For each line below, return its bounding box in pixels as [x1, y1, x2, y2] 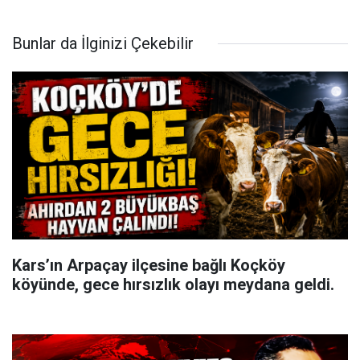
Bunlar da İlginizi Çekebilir [12, 34, 194, 53]
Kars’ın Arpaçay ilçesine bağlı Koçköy [12, 256, 285, 275]
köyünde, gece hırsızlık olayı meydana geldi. [12, 275, 334, 294]
